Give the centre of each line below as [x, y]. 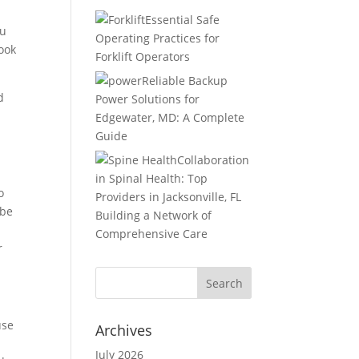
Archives [124, 330]
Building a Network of [154, 215]
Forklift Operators [143, 56]
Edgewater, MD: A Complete [170, 117]
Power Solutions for [148, 99]
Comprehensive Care [152, 234]
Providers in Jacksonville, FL [169, 197]
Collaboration [214, 160]
